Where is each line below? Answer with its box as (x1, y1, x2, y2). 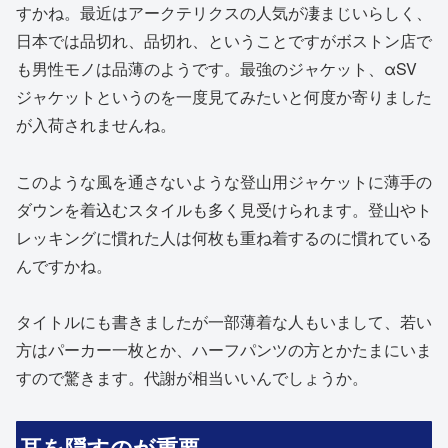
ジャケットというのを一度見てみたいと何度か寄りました (16, 84, 432, 108)
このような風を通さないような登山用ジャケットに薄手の (16, 169, 432, 193)
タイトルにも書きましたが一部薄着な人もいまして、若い (16, 310, 432, 334)
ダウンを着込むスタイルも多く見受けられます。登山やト (16, 197, 432, 221)
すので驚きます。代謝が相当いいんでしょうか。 (16, 366, 368, 390)
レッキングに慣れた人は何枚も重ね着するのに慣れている (16, 225, 432, 249)
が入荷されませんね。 (16, 112, 176, 136)
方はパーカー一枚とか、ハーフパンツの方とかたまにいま (16, 338, 432, 362)
